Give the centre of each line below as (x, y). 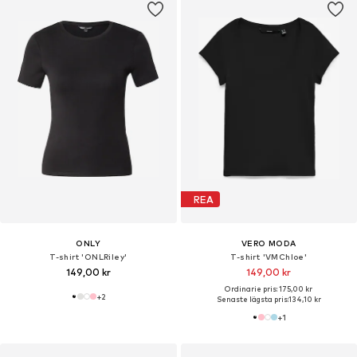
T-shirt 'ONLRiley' (88, 257)
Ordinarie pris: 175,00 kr (269, 289)
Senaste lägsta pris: (252, 300)
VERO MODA (269, 243)
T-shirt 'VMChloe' (269, 257)
